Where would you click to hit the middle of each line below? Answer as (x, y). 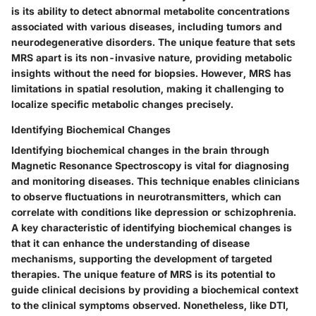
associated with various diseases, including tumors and (147, 27)
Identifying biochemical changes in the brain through (140, 150)
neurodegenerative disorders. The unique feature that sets (153, 42)
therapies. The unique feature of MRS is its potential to (143, 274)
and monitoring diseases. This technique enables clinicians (156, 181)
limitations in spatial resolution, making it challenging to (147, 89)
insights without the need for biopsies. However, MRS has (151, 73)
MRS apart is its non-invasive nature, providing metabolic (152, 58)
